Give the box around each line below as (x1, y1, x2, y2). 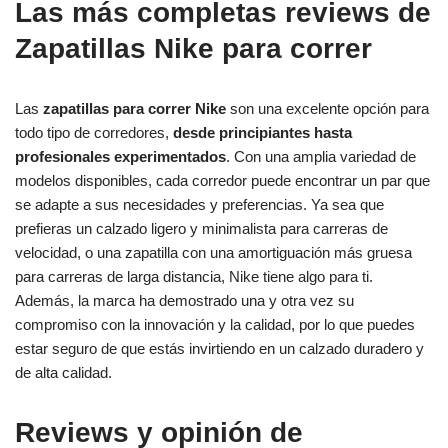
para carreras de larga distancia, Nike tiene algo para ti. (15, 268, 373, 286)
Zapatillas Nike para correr (15, 33, 372, 65)
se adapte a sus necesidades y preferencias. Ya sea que (15, 196, 384, 214)
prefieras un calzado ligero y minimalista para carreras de (15, 220, 388, 238)
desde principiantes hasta (173, 124, 352, 142)
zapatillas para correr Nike (43, 100, 226, 118)
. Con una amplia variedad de (226, 148, 416, 166)
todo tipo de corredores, (15, 124, 173, 142)
